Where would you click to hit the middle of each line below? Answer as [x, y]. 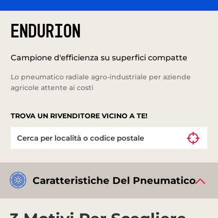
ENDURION [46, 32]
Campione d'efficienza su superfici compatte [99, 57]
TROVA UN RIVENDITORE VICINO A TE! [79, 116]
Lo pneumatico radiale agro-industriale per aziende [101, 77]
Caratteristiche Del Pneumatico [114, 180]
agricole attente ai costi [52, 87]
